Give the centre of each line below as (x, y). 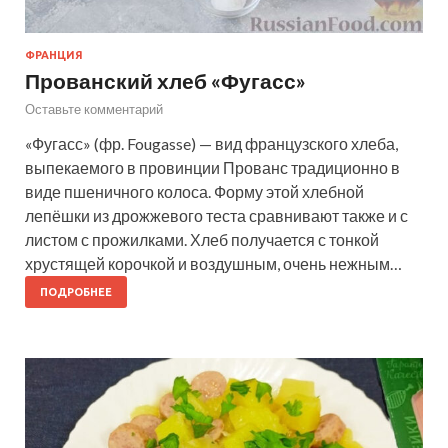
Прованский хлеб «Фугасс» (165, 81)
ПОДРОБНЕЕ (76, 292)
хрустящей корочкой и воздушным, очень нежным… (213, 264)
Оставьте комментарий (94, 109)
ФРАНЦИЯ (54, 55)
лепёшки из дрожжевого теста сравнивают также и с (216, 216)
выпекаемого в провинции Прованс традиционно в (212, 168)
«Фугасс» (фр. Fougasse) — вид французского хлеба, (211, 144)
